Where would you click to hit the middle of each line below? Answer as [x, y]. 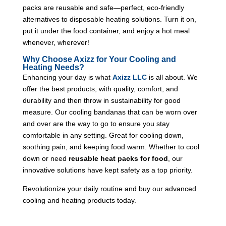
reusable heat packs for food [118, 158]
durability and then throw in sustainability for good [101, 100]
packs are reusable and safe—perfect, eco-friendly [103, 7]
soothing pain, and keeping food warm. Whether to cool [111, 147]
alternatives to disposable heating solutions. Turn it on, [109, 19]
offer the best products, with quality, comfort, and [100, 89]
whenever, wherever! [56, 42]
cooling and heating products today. [79, 200]
